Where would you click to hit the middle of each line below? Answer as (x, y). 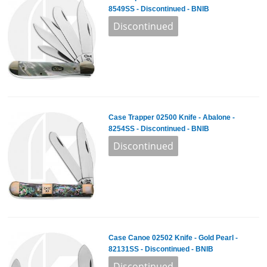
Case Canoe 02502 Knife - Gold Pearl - (173, 237)
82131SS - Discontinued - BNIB (161, 249)
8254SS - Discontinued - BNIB (159, 129)
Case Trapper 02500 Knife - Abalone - (171, 118)
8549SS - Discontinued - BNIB (159, 9)
